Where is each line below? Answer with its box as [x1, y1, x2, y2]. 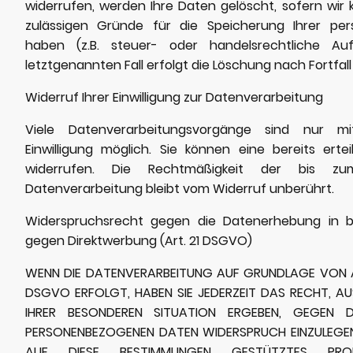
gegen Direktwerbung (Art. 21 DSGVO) [25, 231, 252, 250]
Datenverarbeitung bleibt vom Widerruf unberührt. [25, 179, 334, 198]
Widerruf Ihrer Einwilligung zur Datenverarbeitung [25, 87, 323, 106]
